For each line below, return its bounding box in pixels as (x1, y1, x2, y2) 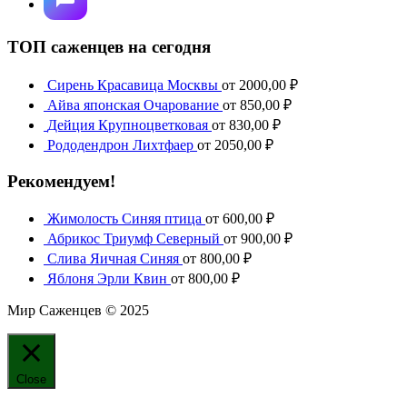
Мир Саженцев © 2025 (7, 303, 149, 319)
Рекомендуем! (7, 171, 115, 191)
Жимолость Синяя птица (47, 211, 202, 227)
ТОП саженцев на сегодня (7, 37, 211, 57)
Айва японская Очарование (47, 96, 219, 113)
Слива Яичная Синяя (47, 251, 179, 267)
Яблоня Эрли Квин (47, 271, 167, 287)
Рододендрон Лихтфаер (47, 136, 194, 153)
